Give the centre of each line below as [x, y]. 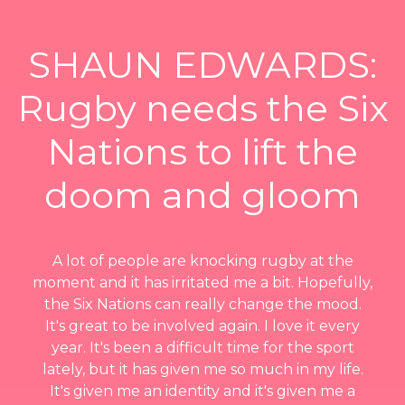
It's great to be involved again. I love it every [202, 326]
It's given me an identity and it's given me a [202, 391]
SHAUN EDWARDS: [202, 65]
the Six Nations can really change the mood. [202, 304]
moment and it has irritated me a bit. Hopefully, [202, 283]
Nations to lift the [202, 151]
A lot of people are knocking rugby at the [202, 261]
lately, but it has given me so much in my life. [202, 369]
